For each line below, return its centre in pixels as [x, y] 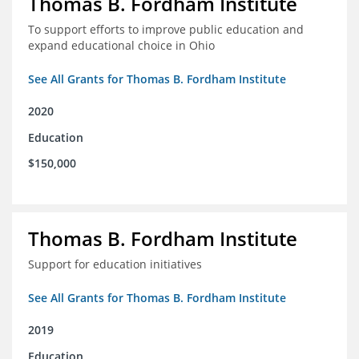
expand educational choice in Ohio [121, 46]
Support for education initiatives [115, 264]
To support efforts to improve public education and [166, 30]
